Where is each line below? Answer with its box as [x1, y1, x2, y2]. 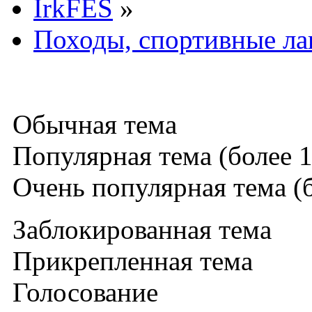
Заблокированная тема [6, 214, 272, 244]
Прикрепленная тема [6, 245, 253, 276]
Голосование [6, 276, 158, 307]
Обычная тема [6, 109, 177, 139]
